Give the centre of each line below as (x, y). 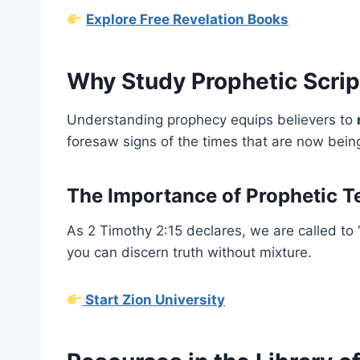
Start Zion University (154, 300)
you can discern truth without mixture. (189, 252)
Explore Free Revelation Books (188, 19)
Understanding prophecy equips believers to (212, 120)
